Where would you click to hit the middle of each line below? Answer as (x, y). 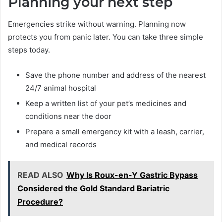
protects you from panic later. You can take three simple (106, 37)
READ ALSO (40, 175)
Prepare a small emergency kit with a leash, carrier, (115, 132)
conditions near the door (68, 116)
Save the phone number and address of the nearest (115, 75)
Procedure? (40, 202)
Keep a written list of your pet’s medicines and (106, 104)
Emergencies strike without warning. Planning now (97, 24)
